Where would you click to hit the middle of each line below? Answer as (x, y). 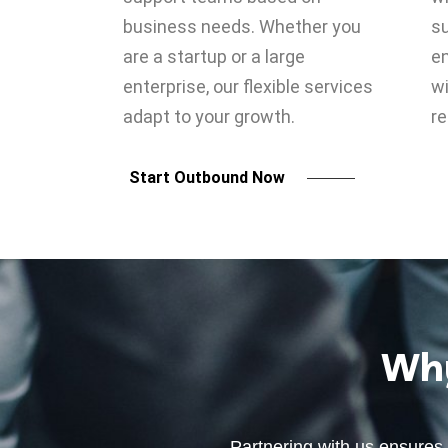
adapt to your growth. (209, 116)
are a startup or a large (214, 56)
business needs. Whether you (242, 26)
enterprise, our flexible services (248, 86)
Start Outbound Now (207, 177)
